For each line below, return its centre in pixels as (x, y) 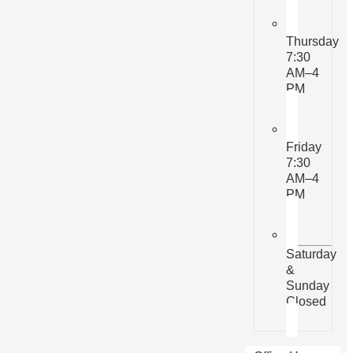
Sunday (308, 286)
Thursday (313, 41)
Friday (304, 147)
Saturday (312, 254)
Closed (307, 301)
